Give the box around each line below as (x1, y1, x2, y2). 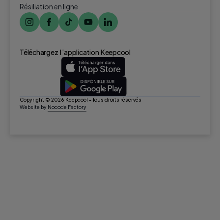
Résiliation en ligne (20, 2, 78, 11)
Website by (20, 104, 48, 110)
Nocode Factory (48, 104, 86, 110)
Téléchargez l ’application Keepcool (20, 47, 131, 56)
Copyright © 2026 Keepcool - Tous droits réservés (20, 97, 141, 103)
